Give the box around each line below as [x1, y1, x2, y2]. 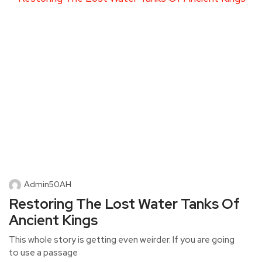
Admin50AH [24, 179, 71, 190]
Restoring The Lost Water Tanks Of [9, 195, 240, 213]
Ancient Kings [9, 211, 98, 230]
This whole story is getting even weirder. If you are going [9, 234, 235, 246]
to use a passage [9, 247, 78, 259]
